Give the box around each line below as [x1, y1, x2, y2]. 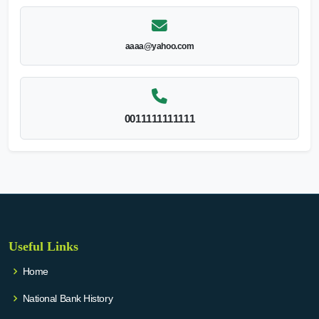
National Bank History [22, 292, 113, 304]
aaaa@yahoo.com [125, 41, 194, 51]
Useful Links [9, 239, 78, 253]
